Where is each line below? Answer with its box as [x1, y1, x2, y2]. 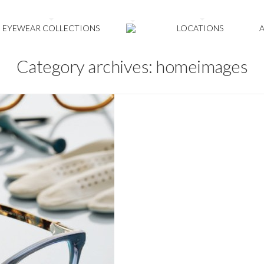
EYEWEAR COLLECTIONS [2, 23, 100, 33]
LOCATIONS [161, 23, 243, 33]
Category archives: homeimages [16, 55, 248, 77]
